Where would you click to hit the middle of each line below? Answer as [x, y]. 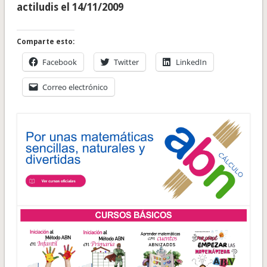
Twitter [126, 62]
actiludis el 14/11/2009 [70, 7]
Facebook [59, 62]
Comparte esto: [45, 42]
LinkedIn [191, 62]
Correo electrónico [75, 87]
